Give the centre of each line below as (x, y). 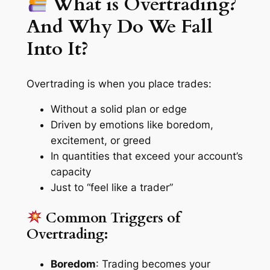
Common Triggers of (111, 218)
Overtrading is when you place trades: (119, 83)
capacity (71, 172)
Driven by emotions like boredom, (132, 125)
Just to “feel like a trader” (111, 188)
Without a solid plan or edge (118, 109)
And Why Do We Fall (119, 26)
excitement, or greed (101, 141)
